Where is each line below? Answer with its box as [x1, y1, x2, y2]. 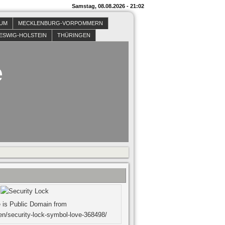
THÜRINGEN [57, 32, 90, 38]
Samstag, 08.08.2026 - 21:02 [72, 3, 144, 9]
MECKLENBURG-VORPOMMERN [18, 20, 103, 26]
